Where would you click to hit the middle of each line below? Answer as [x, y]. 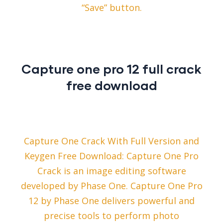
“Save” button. [111, 8]
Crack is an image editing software [111, 171]
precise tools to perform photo [111, 216]
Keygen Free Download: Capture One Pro [111, 156]
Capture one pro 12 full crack [111, 69]
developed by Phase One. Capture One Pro [111, 186]
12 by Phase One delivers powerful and [111, 201]
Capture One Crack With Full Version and [111, 141]
